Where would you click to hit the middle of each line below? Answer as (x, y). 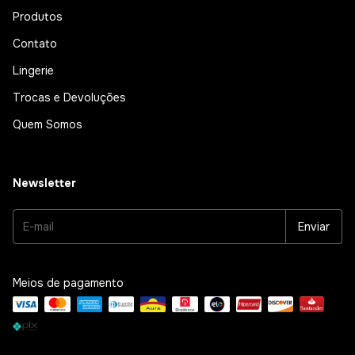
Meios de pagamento (68, 282)
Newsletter (44, 183)
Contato (35, 43)
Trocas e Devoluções (69, 97)
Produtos (38, 16)
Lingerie (33, 70)
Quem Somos (48, 124)
